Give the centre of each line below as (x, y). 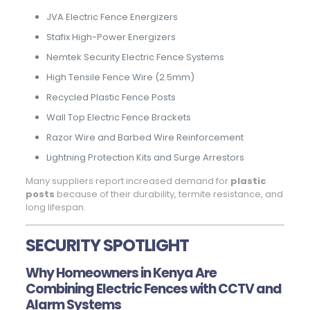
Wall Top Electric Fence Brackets (118, 118)
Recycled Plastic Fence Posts (111, 98)
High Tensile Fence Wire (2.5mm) (120, 77)
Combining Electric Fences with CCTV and (153, 289)
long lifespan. (55, 208)
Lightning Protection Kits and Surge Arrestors (145, 158)
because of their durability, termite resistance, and (168, 194)
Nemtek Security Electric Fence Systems (135, 57)
